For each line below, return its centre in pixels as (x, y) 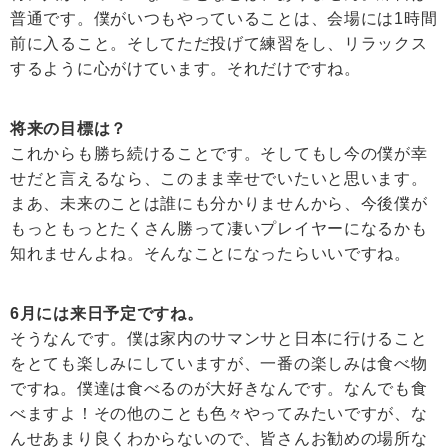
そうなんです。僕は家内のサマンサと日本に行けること (219, 339)
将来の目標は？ (68, 129)
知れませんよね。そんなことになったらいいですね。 (210, 254)
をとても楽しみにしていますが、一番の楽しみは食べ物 (219, 364)
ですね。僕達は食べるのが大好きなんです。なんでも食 (219, 389)
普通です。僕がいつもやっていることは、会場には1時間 (224, 19)
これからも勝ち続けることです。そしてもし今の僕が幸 (219, 154)
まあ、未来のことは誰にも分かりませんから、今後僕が (219, 204)
